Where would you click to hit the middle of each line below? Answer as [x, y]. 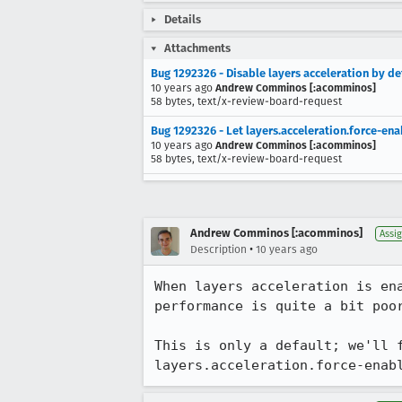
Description [218, 249]
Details [183, 19]
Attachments [197, 48]
